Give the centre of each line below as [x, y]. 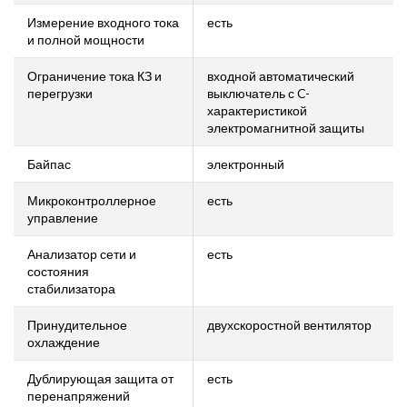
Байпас [49, 164]
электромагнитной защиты [286, 128]
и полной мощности [86, 40]
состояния [58, 271]
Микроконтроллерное [92, 200]
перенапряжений [79, 396]
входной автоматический [281, 76]
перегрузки [60, 93]
